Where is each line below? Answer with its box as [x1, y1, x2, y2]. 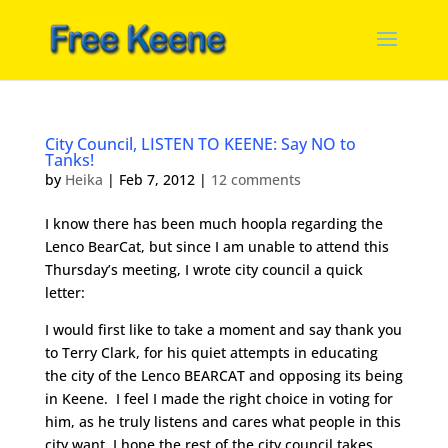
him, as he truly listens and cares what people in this [44, 412, 401, 431]
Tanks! [44, 149, 94, 171]
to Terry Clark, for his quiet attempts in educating [44, 343, 378, 362]
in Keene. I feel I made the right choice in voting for [44, 389, 393, 408]
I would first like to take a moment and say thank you [44, 320, 402, 339]
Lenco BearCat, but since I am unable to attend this [44, 237, 389, 256]
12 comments [210, 170, 301, 189]
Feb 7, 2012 [118, 170, 195, 189]
